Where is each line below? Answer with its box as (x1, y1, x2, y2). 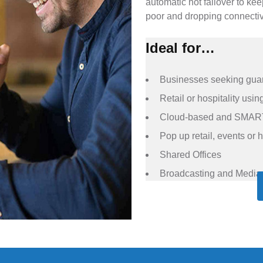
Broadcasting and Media (160, 168, 261, 179)
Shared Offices (160, 150, 221, 160)
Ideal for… (146, 40, 215, 56)
